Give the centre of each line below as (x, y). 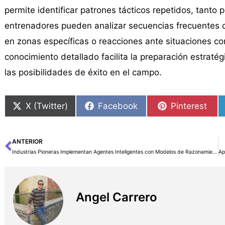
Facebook (118, 106)
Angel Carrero (116, 197)
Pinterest (189, 106)
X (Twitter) (46, 106)
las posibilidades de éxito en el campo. (83, 72)
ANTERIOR (27, 142)
